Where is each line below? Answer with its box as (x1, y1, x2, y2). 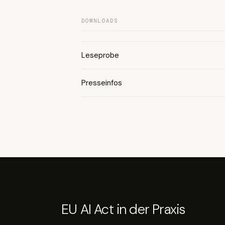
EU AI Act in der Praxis (61, 200, 185, 218)
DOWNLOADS (81, 17, 118, 25)
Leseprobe (81, 50, 119, 61)
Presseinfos (81, 78, 122, 88)
